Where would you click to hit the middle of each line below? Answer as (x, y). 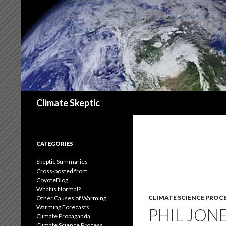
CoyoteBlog (52, 180)
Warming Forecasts (63, 207)
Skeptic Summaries (62, 162)
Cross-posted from (62, 171)
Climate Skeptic (68, 103)
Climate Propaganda (63, 216)
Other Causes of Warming (71, 198)
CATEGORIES (55, 144)
